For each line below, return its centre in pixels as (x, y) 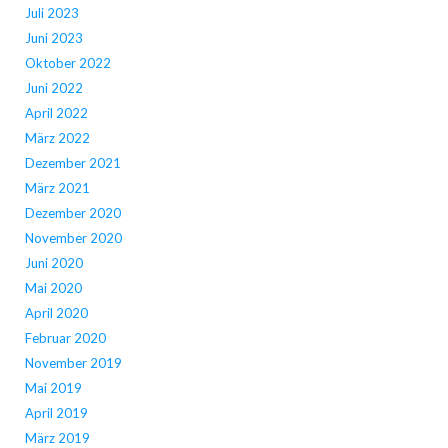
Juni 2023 (53, 38)
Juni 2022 (53, 88)
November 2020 (73, 238)
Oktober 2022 (67, 63)
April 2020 (56, 313)
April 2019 (56, 413)
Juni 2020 (53, 263)
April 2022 (56, 113)
